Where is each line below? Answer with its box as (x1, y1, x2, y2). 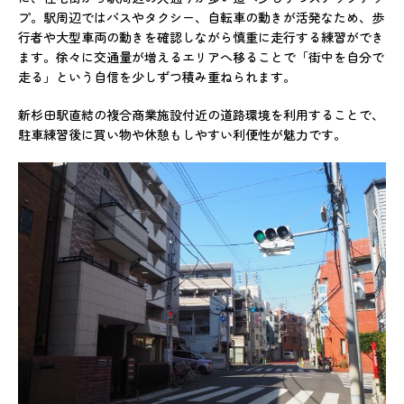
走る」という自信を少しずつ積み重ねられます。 (18, 68, 296, 87)
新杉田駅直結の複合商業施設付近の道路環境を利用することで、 (18, 106, 384, 124)
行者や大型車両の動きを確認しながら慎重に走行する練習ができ (18, 28, 384, 47)
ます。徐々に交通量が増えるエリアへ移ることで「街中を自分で (18, 48, 384, 67)
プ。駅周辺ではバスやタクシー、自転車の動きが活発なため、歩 (18, 8, 384, 27)
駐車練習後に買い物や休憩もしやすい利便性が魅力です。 (18, 125, 346, 144)
